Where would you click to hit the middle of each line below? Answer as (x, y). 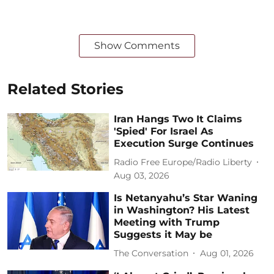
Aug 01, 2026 (227, 253)
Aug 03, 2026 (142, 176)
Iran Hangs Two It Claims (178, 119)
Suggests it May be (163, 235)
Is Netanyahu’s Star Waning (186, 198)
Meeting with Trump (167, 223)
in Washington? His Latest (182, 210)
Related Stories (65, 89)
